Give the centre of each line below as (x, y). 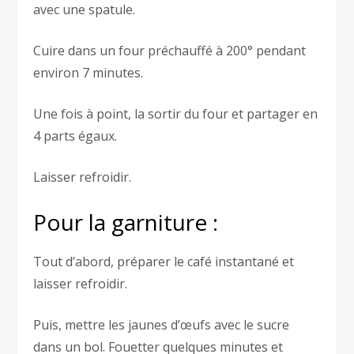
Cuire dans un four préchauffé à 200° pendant (170, 51)
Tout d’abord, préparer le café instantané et (164, 262)
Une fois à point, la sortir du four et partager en (176, 114)
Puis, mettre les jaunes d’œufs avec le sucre (162, 325)
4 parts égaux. (75, 136)
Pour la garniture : (126, 222)
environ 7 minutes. (88, 73)
